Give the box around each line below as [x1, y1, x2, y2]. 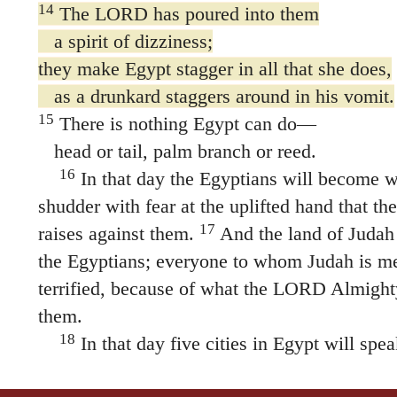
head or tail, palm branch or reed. [37, 139, 316, 162]
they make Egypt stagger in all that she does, [37, 57, 392, 80]
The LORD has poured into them [53, 2, 319, 25]
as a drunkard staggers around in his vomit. [37, 84, 394, 107]
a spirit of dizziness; [37, 29, 213, 52]
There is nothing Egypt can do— [53, 112, 316, 135]
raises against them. [37, 222, 194, 245]
